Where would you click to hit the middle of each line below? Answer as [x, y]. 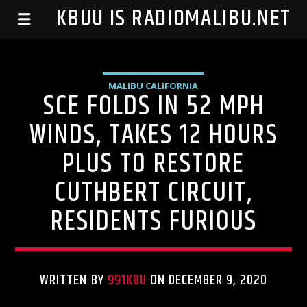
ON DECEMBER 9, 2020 [207, 280]
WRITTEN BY [74, 280]
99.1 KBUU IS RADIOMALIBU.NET [153, 19]
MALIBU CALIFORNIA [153, 86]
